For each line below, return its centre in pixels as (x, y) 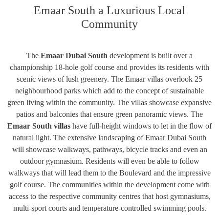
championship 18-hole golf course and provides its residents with (109, 67)
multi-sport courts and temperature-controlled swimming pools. (109, 208)
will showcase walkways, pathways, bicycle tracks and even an (109, 149)
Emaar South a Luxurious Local (109, 10)
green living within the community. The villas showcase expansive (109, 102)
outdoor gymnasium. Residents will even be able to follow (109, 161)
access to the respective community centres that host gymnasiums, (109, 196)
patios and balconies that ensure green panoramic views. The (109, 114)
